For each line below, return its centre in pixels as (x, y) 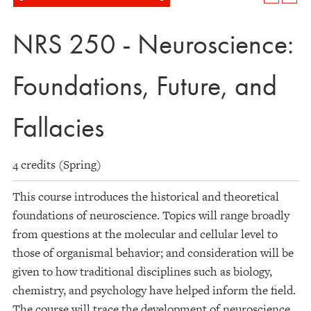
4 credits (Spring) (57, 165)
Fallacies (58, 127)
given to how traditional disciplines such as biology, (142, 271)
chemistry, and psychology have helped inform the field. (154, 290)
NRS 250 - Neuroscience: (153, 44)
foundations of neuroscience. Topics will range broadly (151, 215)
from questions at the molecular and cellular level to (145, 234)
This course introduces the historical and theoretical (146, 196)
